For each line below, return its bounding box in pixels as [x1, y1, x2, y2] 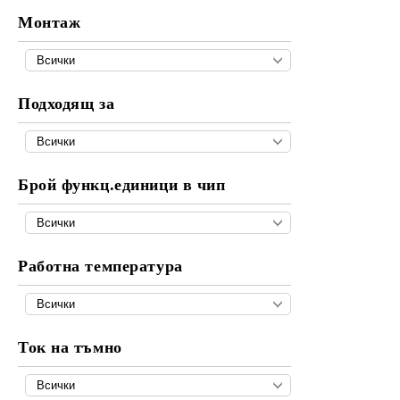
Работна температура [18, 257, 183, 275]
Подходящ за [18, 95, 115, 112]
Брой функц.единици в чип [18, 176, 226, 194]
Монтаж [18, 13, 81, 31]
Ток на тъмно [18, 338, 122, 356]
